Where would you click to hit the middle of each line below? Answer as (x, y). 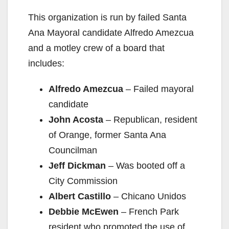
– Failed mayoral (158, 89)
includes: (46, 64)
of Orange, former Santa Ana (107, 135)
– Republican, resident (150, 120)
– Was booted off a (145, 166)
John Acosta (76, 120)
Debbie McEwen (84, 212)
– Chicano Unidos (148, 197)
